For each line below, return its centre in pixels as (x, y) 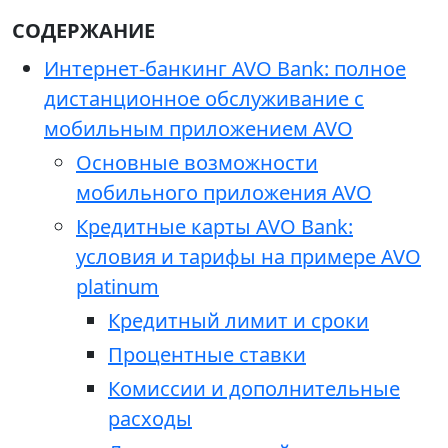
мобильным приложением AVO (198, 129)
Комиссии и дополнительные (254, 389)
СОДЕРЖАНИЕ (83, 31)
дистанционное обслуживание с (204, 99)
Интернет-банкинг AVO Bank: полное (225, 69)
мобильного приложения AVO (224, 193)
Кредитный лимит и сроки (238, 321)
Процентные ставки (207, 355)
